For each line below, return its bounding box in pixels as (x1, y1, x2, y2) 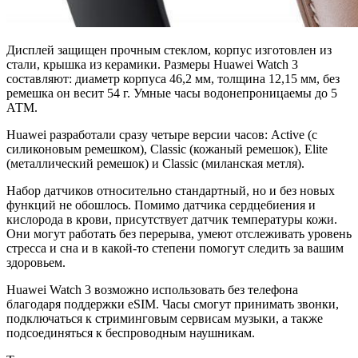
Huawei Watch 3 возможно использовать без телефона (6, 282, 298, 296)
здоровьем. (6, 255, 66, 269)
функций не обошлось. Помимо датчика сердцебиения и (6, 197, 316, 212)
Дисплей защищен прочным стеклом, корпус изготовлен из (6, 42, 332, 57)
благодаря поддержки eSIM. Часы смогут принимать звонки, (6, 296, 339, 311)
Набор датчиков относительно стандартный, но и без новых (6, 183, 335, 197)
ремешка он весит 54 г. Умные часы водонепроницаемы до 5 (6, 86, 337, 100)
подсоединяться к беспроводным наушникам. (6, 325, 255, 340)
